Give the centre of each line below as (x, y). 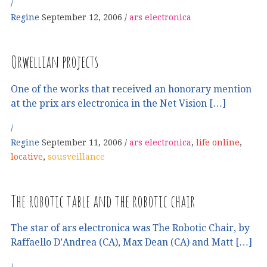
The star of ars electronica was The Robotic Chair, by (130, 228)
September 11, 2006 (82, 142)
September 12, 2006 (82, 18)
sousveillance (76, 156)
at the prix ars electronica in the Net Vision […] (118, 103)
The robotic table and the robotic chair (103, 201)
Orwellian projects (55, 61)
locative (27, 156)
